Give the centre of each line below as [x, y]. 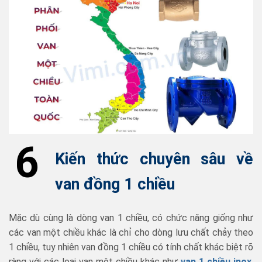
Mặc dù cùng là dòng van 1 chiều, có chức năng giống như [131, 218]
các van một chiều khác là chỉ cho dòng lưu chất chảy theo [131, 232]
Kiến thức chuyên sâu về [154, 159]
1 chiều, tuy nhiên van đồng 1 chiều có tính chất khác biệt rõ [131, 247]
